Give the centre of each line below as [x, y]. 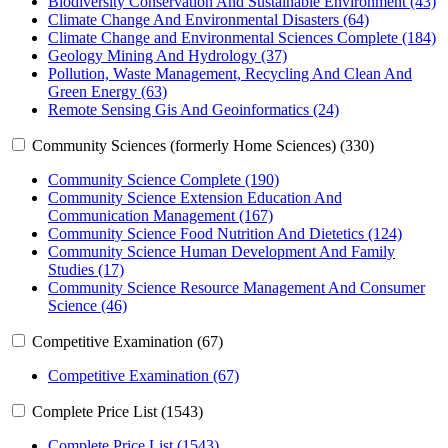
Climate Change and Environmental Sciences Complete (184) [242, 38]
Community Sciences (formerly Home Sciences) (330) [203, 146]
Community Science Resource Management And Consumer [236, 288]
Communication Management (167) [160, 216]
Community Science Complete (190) [163, 180]
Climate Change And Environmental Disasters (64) [208, 20]
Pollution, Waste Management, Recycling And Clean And [230, 74]
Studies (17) [86, 270]
